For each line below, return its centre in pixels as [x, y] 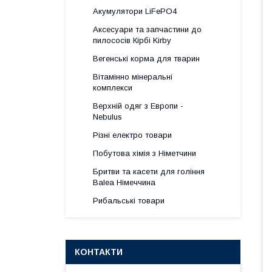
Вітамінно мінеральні [133, 77]
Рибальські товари [129, 201]
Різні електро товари [132, 135]
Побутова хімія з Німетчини [144, 153]
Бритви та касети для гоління [149, 172]
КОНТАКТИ [99, 252]
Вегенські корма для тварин [146, 59]
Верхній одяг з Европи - [138, 106]
